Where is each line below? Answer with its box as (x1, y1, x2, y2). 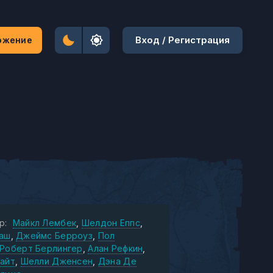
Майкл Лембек (12, 218, 77, 228)
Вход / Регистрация (135, 34, 230, 46)
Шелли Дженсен (20, 256, 93, 266)
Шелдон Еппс (81, 218, 140, 228)
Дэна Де (97, 256, 136, 266)
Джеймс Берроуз (16, 230, 93, 241)
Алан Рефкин (88, 243, 143, 253)
